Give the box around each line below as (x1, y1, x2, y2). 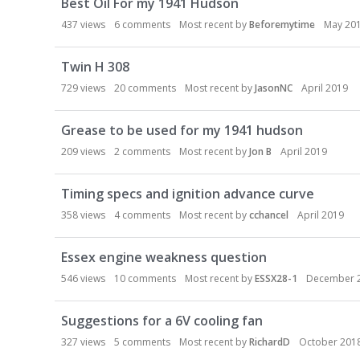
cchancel (249, 208, 288, 222)
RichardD (249, 335, 290, 349)
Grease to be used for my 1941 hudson (61, 121, 303, 139)
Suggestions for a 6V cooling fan (61, 312, 263, 329)
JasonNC (255, 81, 292, 95)
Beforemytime (249, 18, 315, 31)
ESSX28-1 (255, 272, 297, 285)
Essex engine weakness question (61, 248, 267, 266)
